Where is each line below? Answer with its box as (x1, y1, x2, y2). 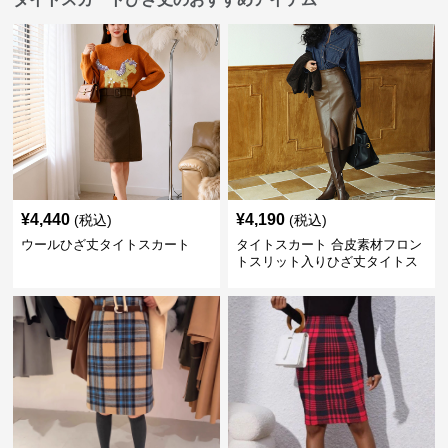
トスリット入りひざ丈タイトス (235, 254, 418, 269)
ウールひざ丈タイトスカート (21, 237, 191, 252)
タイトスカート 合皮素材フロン (235, 237, 422, 252)
